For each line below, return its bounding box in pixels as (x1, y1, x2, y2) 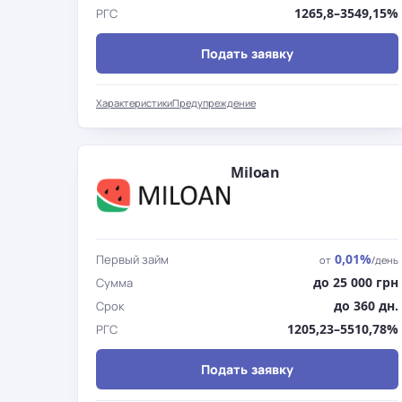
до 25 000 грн (312, 274, 398, 291)
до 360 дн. (333, 297, 398, 314)
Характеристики (96, 96, 172, 109)
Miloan (231, 162, 281, 182)
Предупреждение (172, 96, 256, 109)
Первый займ (96, 251, 169, 267)
